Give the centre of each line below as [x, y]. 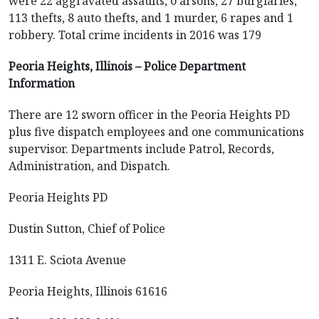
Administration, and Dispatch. [89, 166]
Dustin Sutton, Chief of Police [87, 229]
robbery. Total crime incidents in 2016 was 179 [135, 35]
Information [42, 83]
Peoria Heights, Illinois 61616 [88, 291]
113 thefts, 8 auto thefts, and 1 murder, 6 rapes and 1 [151, 18]
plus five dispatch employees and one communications [156, 132]
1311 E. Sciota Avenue [67, 260]
